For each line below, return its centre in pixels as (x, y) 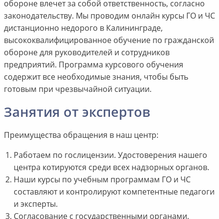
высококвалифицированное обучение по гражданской (109, 40)
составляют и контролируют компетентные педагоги (114, 192)
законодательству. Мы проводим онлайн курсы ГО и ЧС (109, 16)
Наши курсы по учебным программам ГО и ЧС (102, 180)
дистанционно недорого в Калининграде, (83, 28)
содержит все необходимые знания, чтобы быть (96, 77)
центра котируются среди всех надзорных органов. (111, 167)
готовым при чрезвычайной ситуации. (77, 89)
